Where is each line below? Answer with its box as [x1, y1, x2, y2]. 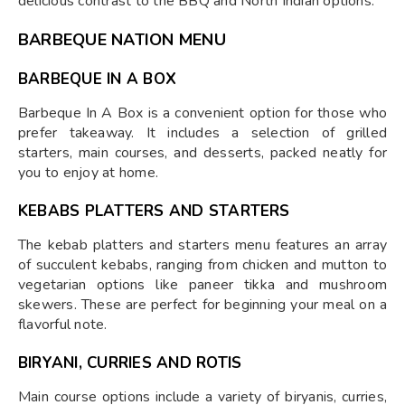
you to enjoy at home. [18, 163, 159, 183]
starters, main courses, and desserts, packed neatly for [18, 143, 387, 163]
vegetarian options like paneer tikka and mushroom [18, 275, 387, 295]
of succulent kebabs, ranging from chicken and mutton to [18, 255, 387, 275]
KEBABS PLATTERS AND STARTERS [18, 201, 290, 221]
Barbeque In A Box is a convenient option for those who [18, 103, 387, 123]
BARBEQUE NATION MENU [18, 29, 226, 51]
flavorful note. [18, 315, 108, 334]
